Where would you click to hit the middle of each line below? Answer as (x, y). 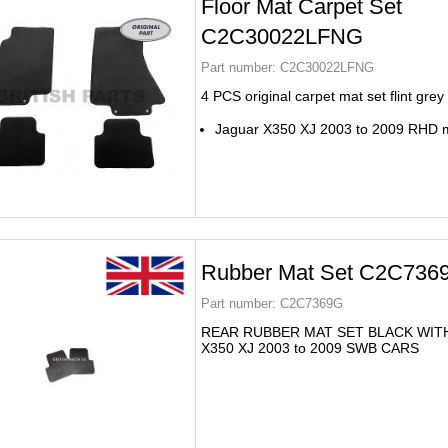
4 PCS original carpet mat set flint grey (322, 96)
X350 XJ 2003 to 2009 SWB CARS (310, 348)
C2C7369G (309, 303)
